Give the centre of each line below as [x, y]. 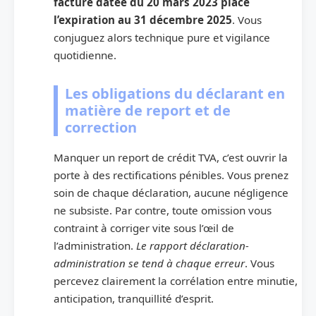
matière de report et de [148, 110]
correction [101, 127]
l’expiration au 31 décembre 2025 [143, 19]
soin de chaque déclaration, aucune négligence [171, 192]
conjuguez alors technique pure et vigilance [162, 37]
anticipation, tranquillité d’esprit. [134, 298]
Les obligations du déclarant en [175, 93]
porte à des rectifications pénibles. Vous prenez [171, 175]
